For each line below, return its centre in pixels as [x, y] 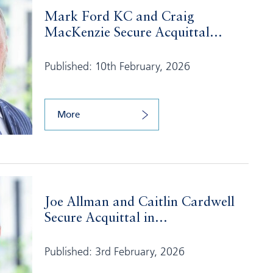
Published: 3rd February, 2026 [114, 251]
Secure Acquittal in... [106, 218]
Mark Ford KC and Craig [119, 17]
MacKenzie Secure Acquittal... [133, 33]
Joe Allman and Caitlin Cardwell [139, 203]
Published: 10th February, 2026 [117, 66]
